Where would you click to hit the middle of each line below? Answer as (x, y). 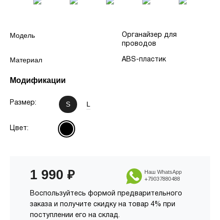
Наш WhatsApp (163, 172)
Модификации (38, 80)
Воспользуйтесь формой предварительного (106, 194)
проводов (139, 44)
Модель (22, 35)
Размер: (23, 103)
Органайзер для (149, 35)
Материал (26, 60)
